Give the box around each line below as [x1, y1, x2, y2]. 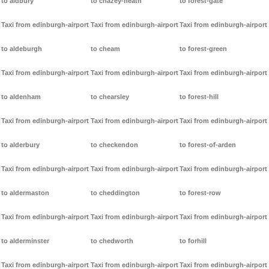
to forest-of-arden [180, 141, 237, 149]
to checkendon [90, 141, 138, 149]
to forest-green [180, 45, 228, 53]
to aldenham [1, 93, 41, 101]
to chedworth [90, 237, 133, 245]
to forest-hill [180, 93, 219, 101]
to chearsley [90, 93, 129, 101]
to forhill [180, 237, 207, 245]
